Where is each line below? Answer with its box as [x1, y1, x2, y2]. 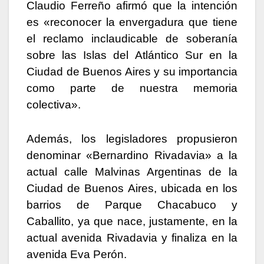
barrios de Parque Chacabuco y [27, 198, 237, 211]
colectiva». [27, 98, 81, 111]
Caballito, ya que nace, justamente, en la [27, 214, 237, 227]
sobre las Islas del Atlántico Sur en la [27, 48, 237, 61]
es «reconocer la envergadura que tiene [27, 15, 237, 28]
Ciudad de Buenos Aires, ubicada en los [27, 181, 237, 194]
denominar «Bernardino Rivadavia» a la [27, 148, 237, 161]
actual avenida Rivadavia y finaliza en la [27, 231, 237, 244]
